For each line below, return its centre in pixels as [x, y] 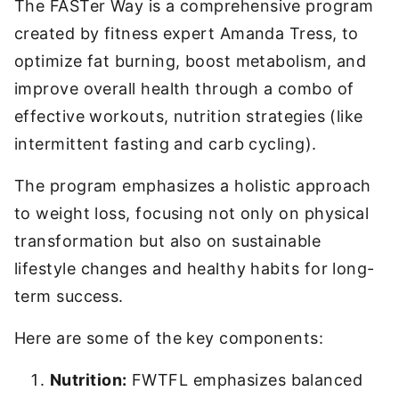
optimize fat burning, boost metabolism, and [191, 61]
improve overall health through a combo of [184, 89]
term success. [69, 296]
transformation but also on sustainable [168, 241]
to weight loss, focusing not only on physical [192, 213]
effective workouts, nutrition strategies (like [189, 116]
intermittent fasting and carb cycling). [166, 144]
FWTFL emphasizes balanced [245, 380]
